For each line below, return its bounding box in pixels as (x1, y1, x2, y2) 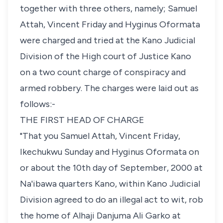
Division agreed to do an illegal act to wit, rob (20, 194, 203, 205)
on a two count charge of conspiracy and (20, 67, 186, 78)
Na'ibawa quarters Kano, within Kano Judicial (20, 178, 200, 189)
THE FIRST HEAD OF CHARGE (20, 114, 144, 125)
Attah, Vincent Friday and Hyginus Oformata (20, 19, 200, 30)
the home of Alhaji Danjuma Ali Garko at (20, 210, 181, 221)
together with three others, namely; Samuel (20, 3, 197, 14)
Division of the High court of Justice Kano (20, 51, 191, 62)
